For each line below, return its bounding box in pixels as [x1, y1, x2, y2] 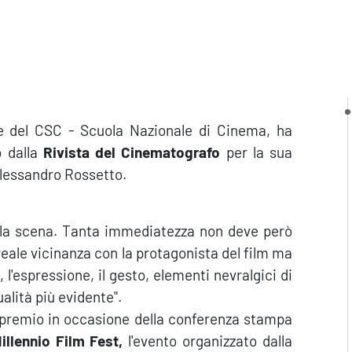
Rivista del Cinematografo [42, 143, 221, 161]
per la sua [220, 143, 292, 161]
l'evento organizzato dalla [123, 332, 292, 350]
